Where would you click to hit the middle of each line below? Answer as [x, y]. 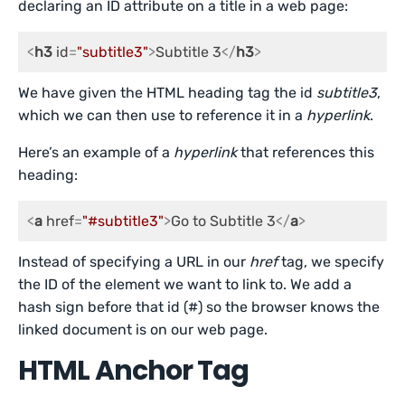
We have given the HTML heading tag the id [168, 93]
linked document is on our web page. [143, 330]
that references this [306, 152]
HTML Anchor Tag [134, 371]
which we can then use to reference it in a [163, 115]
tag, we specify [331, 262]
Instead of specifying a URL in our [134, 262]
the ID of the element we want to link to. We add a [185, 284]
